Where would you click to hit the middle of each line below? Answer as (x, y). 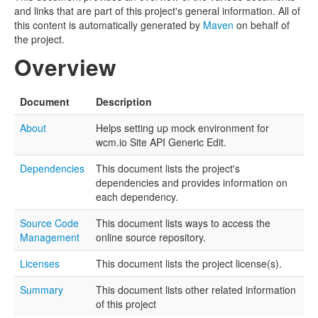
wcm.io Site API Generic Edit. (161, 142)
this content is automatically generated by (109, 24)
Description (124, 101)
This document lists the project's (168, 168)
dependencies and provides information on (192, 182)
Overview (65, 67)
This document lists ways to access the (183, 223)
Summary (42, 289)
